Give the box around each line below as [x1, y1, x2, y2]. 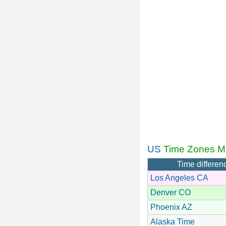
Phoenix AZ [150, 202, 192, 211]
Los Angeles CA [150, 173, 208, 182]
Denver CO [150, 188, 191, 197]
